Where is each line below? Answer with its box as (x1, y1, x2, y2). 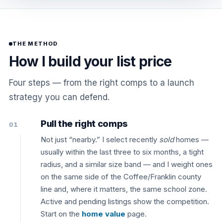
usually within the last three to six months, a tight (41, 147, 204, 157)
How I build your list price (9, 53, 172, 70)
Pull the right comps (41, 118, 128, 129)
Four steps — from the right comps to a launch (9, 78, 194, 88)
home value (82, 209, 125, 219)
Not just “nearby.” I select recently (41, 135, 159, 144)
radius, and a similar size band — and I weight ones (41, 160, 213, 169)
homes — (174, 135, 209, 144)
